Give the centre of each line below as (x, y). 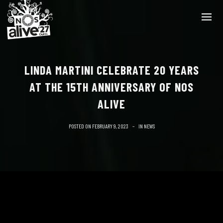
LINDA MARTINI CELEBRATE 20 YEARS (111, 70)
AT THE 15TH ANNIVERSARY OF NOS (111, 87)
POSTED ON (80, 126)
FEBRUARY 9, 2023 (110, 126)
